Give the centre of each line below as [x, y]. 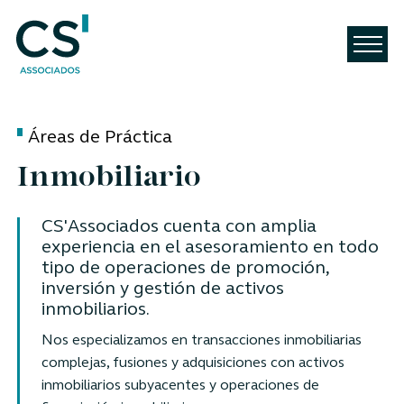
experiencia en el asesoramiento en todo [210, 248]
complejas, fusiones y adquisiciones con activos [193, 363]
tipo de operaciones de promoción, [185, 268]
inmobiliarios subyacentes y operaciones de [180, 386]
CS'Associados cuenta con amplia [179, 227]
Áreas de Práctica [100, 138]
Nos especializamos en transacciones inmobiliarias [201, 340]
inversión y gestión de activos [162, 289]
